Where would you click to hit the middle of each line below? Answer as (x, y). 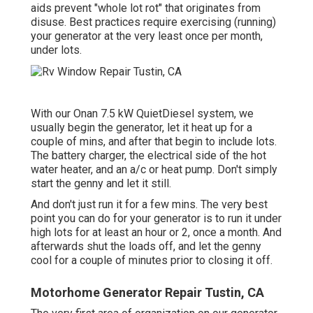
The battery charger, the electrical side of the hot (148, 155)
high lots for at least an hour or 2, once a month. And (156, 232)
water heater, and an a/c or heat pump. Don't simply (154, 169)
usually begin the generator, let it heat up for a (141, 127)
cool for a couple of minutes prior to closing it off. (152, 260)
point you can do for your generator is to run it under (156, 218)
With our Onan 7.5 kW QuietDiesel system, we (142, 113)
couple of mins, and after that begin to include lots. (154, 141)
